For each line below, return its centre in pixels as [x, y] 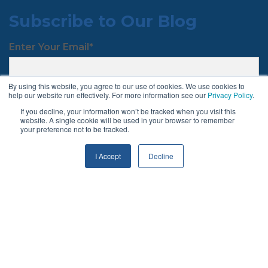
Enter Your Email [49, 47]
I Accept [108, 156]
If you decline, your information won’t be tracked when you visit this [128, 111]
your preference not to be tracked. [75, 129]
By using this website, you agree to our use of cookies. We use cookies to [127, 86]
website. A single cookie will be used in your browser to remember [127, 120]
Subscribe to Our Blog [103, 21]
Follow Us [36, 156]
